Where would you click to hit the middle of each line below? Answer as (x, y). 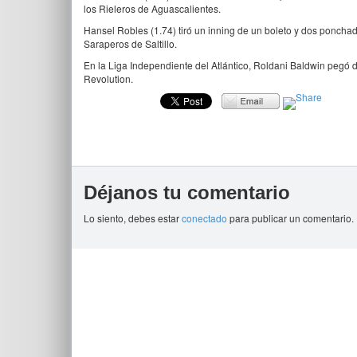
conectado (204, 218)
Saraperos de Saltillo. (130, 43)
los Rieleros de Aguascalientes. (152, 8)
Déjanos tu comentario (187, 192)
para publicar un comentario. (290, 218)
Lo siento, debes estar (133, 218)
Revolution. (108, 78)
